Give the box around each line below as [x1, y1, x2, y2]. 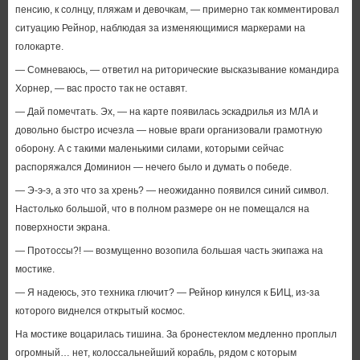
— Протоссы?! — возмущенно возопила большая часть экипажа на [14, 245, 323, 256]
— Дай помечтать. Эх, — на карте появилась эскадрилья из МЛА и [14, 106, 318, 117]
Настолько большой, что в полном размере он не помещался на [14, 203, 309, 215]
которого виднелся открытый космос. [14, 305, 185, 317]
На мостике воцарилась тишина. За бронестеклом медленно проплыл [14, 329, 337, 340]
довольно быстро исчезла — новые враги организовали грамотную [14, 125, 322, 136]
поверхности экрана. [14, 222, 110, 233]
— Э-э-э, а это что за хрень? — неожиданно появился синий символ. [14, 185, 329, 196]
